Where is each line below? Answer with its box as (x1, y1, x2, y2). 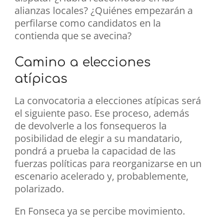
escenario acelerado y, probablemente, (15, 170, 188, 183)
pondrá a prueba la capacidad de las (15, 144, 176, 158)
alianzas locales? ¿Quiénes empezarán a (15, 4, 193, 17)
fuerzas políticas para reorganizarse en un (15, 157, 201, 170)
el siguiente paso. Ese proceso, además (15, 107, 189, 120)
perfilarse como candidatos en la (15, 16, 161, 30)
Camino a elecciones (15, 55, 151, 70)
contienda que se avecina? (15, 29, 132, 43)
